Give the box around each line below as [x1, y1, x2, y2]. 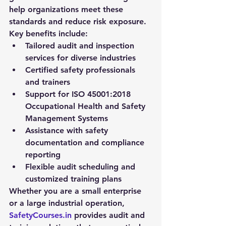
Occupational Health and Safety [25, 101, 148, 111]
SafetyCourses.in [9, 210, 72, 220]
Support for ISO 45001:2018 [25, 89, 133, 99]
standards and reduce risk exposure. [9, 17, 146, 26]
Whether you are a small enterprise [9, 186, 144, 196]
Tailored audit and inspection [25, 41, 137, 50]
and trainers [25, 77, 70, 87]
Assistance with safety [25, 126, 110, 135]
